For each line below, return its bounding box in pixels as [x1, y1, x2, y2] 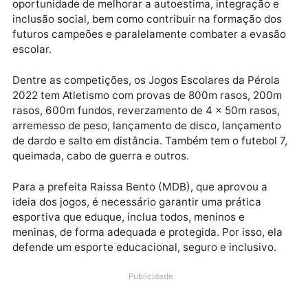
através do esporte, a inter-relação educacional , [14, 65, 286, 81]
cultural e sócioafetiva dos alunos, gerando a [14, 82, 264, 98]
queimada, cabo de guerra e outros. [14, 268, 210, 283]
